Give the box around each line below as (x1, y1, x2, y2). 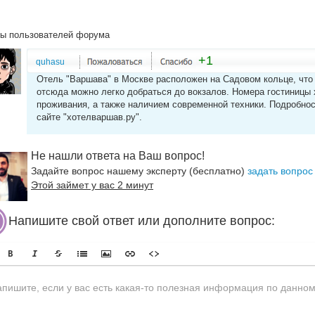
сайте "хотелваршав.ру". (37, 112, 142, 122)
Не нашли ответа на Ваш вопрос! (31, 150, 205, 162)
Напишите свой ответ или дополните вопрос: (8, 213, 275, 228)
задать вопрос (247, 165, 313, 176)
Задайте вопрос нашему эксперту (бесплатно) (31, 165, 247, 176)
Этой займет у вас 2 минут (31, 179, 153, 191)
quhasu (36, 57, 65, 67)
